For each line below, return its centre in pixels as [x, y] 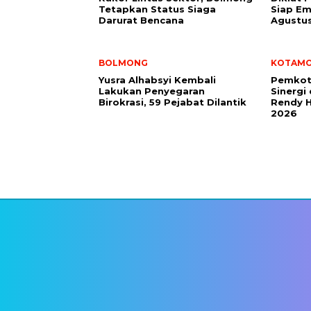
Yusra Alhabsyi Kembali [157, 80]
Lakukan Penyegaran [152, 91]
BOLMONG [123, 63]
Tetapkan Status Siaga [157, 9]
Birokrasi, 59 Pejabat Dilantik [173, 102]
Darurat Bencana [141, 20]
